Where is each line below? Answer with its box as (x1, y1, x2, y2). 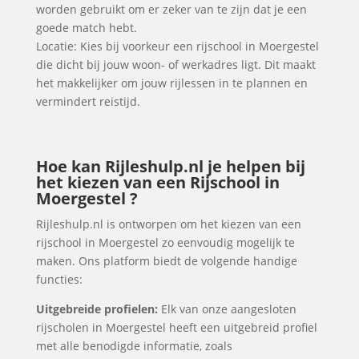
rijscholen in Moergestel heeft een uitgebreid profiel (35, 320, 317, 335)
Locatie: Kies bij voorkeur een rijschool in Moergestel (35, 38, 319, 54)
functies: (35, 272, 83, 287)
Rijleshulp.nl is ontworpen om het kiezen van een (35, 216, 301, 232)
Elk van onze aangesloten (157, 301, 296, 317)
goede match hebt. (35, 20, 137, 35)
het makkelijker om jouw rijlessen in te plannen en (35, 75, 308, 91)
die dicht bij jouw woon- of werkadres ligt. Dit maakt (35, 57, 316, 72)
